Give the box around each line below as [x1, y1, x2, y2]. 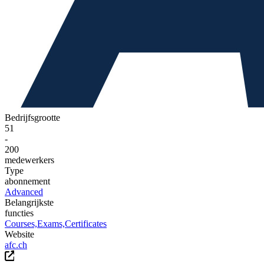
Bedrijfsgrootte [5, 112, 60, 123]
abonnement [5, 176, 50, 186]
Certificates [65, 218, 107, 229]
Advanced [5, 186, 43, 197]
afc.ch [5, 239, 27, 250]
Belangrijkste [5, 197, 54, 207]
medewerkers [5, 154, 54, 165]
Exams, [37, 218, 65, 229]
